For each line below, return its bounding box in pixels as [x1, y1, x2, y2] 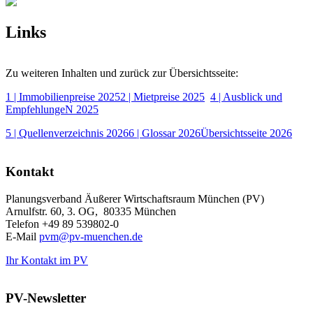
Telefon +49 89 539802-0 [6, 217, 119, 230]
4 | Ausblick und [210, 91, 282, 103]
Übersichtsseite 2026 [201, 127, 292, 140]
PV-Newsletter [6, 291, 86, 306]
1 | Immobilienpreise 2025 [6, 91, 120, 103]
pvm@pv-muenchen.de [39, 230, 143, 242]
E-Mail [6, 230, 39, 242]
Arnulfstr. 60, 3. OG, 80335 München [6, 205, 176, 217]
